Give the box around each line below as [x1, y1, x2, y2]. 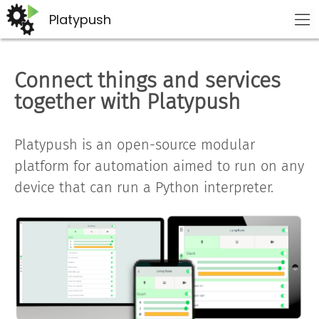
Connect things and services [14, 68, 281, 93]
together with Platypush [14, 89, 241, 115]
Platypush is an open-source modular [14, 136, 255, 153]
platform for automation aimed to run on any [14, 157, 304, 174]
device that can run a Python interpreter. [14, 179, 273, 196]
